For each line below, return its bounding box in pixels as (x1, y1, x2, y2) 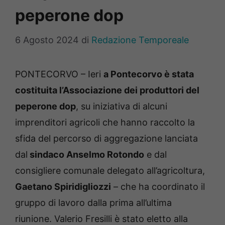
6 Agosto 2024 (15, 35, 79, 46)
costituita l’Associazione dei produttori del (15, 85, 199, 96)
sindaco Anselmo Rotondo (28, 149, 144, 160)
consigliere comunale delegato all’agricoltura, (15, 165, 205, 176)
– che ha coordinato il (111, 181, 205, 192)
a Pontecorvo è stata (103, 69, 194, 80)
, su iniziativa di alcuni (76, 101, 167, 112)
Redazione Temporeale (91, 35, 189, 46)
